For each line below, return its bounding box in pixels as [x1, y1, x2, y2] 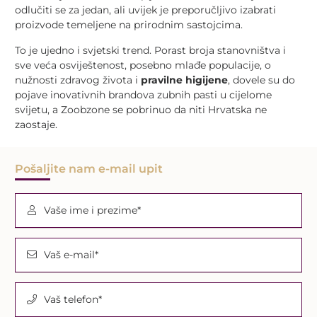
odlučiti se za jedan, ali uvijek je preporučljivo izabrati [15, 3, 276, 16]
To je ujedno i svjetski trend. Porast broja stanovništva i [15, 43, 286, 57]
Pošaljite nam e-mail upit [15, 161, 163, 175]
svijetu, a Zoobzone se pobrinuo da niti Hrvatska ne [15, 103, 267, 116]
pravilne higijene [141, 73, 228, 86]
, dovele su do [228, 73, 295, 86]
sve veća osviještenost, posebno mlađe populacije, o [15, 58, 271, 71]
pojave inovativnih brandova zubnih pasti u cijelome [15, 88, 272, 101]
